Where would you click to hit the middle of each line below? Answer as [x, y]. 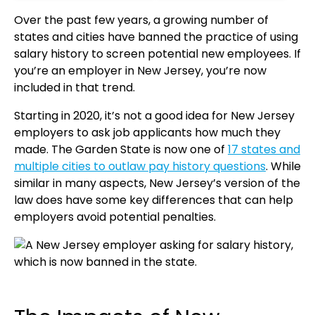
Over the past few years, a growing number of [141, 20]
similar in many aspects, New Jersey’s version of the [157, 183]
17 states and [264, 149]
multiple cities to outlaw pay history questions [140, 166]
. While [283, 166]
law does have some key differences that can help [154, 200]
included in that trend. [76, 87]
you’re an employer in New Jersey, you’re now [140, 70]
